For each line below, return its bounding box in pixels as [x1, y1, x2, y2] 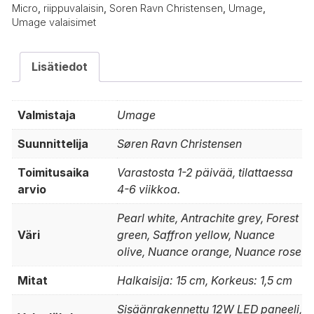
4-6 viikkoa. [117, 182, 180, 197]
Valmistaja [18, 108, 76, 123]
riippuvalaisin [43, 2, 104, 15]
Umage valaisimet [12, 16, 96, 29]
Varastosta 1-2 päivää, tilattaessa [117, 165, 293, 180]
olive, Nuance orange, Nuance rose [117, 245, 301, 259]
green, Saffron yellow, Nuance [117, 228, 275, 243]
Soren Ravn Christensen [109, 2, 223, 15]
